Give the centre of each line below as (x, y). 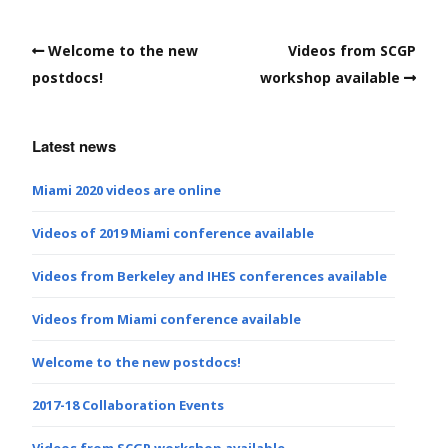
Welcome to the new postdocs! (136, 361)
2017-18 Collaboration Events (128, 404)
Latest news (74, 145)
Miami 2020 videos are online (126, 189)
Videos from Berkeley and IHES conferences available (209, 275)
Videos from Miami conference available (166, 318)
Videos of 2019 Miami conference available (173, 232)
